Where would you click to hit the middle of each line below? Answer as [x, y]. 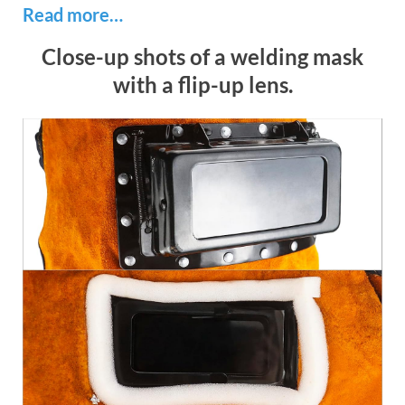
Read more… [73, 15]
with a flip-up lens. [202, 85]
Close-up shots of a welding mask [202, 57]
